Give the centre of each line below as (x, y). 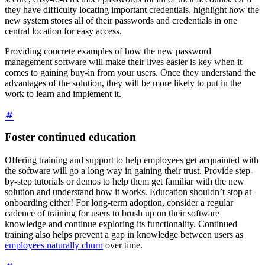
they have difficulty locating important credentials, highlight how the (132, 10)
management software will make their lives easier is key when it (123, 62)
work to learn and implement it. (63, 94)
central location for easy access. (63, 31)
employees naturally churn (54, 245)
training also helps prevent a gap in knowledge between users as (124, 234)
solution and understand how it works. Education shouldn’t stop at (128, 192)
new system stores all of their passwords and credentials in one (121, 21)
